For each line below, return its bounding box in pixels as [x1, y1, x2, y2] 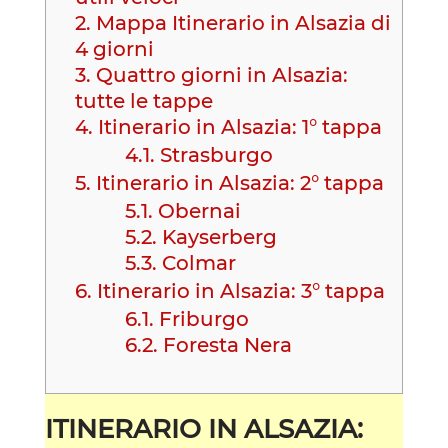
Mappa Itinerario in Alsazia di [90, 10, 391, 35]
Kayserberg [156, 224, 277, 249]
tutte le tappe [74, 88, 213, 113]
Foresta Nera [157, 332, 292, 357]
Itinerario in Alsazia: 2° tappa [90, 170, 384, 195]
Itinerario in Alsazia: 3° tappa [91, 278, 385, 303]
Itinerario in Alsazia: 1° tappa [92, 114, 382, 139]
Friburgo [153, 306, 249, 331]
